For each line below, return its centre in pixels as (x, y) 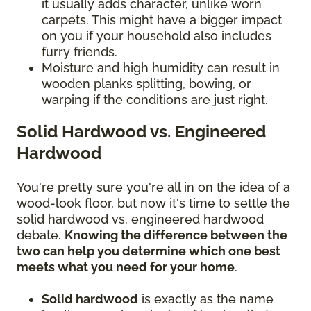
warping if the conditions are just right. (157, 100)
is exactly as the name (206, 299)
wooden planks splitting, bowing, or (146, 84)
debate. (41, 235)
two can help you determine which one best (149, 251)
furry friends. (79, 52)
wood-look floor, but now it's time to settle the (153, 203)
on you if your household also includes (157, 36)
